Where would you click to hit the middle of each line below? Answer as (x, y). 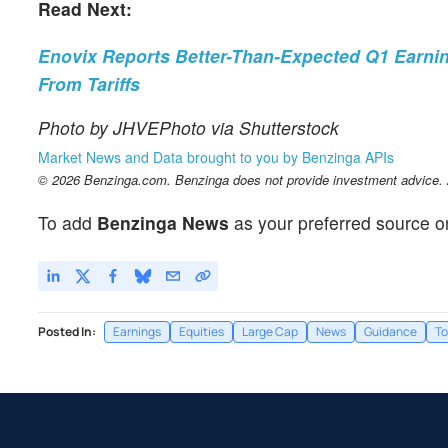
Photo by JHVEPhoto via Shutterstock (188, 127)
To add (67, 223)
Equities (201, 332)
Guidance (390, 332)
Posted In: (67, 332)
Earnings (137, 332)
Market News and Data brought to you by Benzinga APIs (216, 156)
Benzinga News (163, 223)
